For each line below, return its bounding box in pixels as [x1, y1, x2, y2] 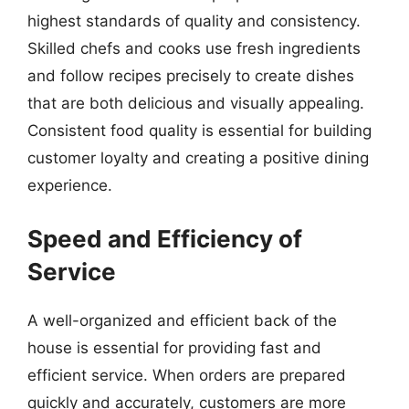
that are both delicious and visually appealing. [27, 94, 364, 112]
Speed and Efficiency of [27, 224, 302, 253]
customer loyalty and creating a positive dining [27, 149, 369, 167]
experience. [27, 176, 112, 194]
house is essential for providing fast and [27, 338, 321, 357]
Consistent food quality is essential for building [27, 121, 372, 140]
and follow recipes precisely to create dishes [27, 67, 354, 85]
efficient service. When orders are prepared [27, 365, 346, 384]
